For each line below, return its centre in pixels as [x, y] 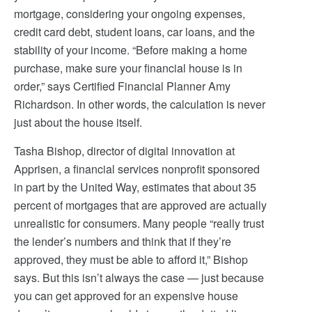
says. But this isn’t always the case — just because [139, 278]
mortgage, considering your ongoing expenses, [130, 14]
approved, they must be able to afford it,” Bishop [131, 259]
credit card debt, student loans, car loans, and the [134, 32]
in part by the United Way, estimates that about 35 [135, 187]
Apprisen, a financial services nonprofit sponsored [137, 169]
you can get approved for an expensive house [126, 296]
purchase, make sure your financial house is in [128, 68]
